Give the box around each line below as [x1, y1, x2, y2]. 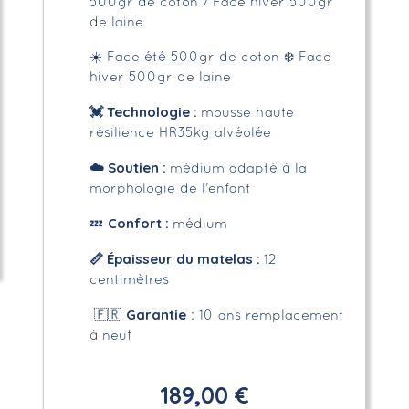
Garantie [125, 305, 186, 323]
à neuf [89, 329, 131, 342]
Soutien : [103, 158, 170, 176]
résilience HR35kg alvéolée [89, 126, 271, 140]
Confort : [107, 214, 173, 232]
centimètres [89, 273, 169, 287]
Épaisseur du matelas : [106, 249, 264, 267]
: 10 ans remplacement [185, 309, 344, 322]
